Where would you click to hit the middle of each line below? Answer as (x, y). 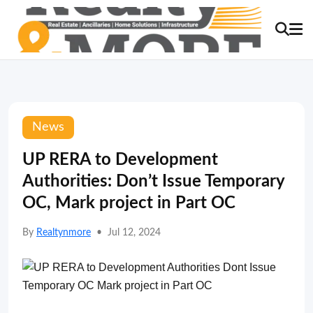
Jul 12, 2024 (134, 233)
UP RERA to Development (120, 160)
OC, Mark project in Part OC (129, 203)
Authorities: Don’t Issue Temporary (153, 182)
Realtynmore (64, 233)
